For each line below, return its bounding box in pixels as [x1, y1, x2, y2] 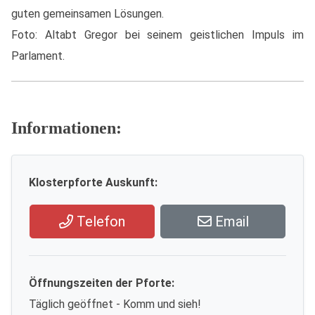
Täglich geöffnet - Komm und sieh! [29, 297, 201, 311]
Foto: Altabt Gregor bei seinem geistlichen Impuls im [11, 28, 304, 41]
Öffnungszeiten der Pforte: [29, 276, 174, 290]
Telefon [73, 213, 125, 230]
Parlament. [11, 49, 65, 63]
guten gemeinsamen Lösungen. [11, 7, 164, 20]
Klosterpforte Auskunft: [29, 176, 157, 189]
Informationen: [11, 119, 122, 137]
